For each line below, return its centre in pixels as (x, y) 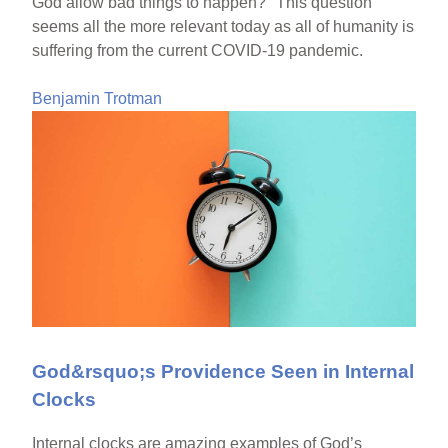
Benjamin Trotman (97, 98)
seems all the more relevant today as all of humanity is (223, 26)
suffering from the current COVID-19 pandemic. (198, 50)
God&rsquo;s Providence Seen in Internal (223, 371)
